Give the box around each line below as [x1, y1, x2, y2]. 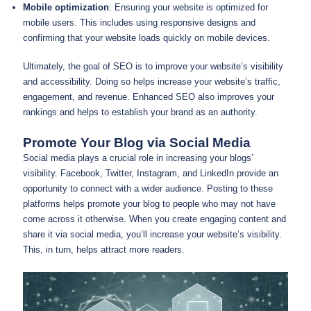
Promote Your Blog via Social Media [23, 135, 251, 150]
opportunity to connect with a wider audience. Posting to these [23, 183, 273, 194]
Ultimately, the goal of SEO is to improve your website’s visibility [23, 61, 283, 72]
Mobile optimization [23, 1, 109, 12]
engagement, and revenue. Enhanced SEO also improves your [23, 92, 274, 103]
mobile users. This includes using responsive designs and [23, 17, 255, 28]
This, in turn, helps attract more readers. [23, 244, 185, 255]
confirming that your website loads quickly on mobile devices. [23, 32, 270, 43]
